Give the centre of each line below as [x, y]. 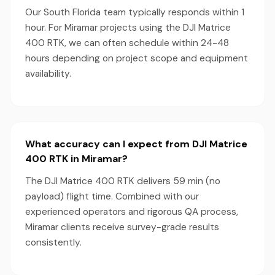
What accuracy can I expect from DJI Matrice [136, 144]
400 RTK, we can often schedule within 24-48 [127, 43]
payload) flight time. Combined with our [112, 196]
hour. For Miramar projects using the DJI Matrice [128, 28]
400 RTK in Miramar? [76, 159]
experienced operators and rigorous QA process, [132, 212]
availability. [48, 74]
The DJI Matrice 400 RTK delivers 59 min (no [123, 181]
